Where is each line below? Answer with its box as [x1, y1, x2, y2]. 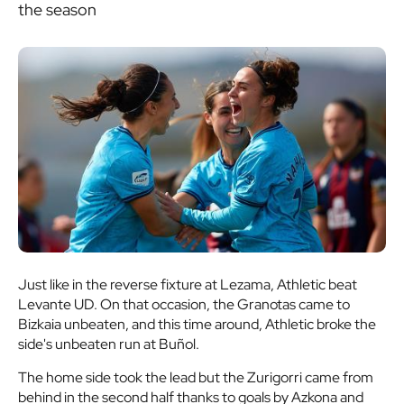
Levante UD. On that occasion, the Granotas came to [18, 295, 350, 315]
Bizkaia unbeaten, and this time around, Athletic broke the [18, 315, 376, 335]
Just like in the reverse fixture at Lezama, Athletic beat [18, 275, 357, 295]
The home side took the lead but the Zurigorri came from [18, 368, 373, 388]
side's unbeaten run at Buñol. [18, 335, 199, 354]
